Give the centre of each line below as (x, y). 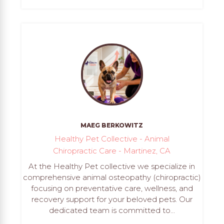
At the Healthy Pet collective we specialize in (112, 166)
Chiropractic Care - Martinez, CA (112, 151)
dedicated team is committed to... (112, 210)
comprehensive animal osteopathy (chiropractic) (112, 177)
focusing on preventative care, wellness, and (112, 188)
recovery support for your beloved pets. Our (112, 199)
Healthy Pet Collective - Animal (112, 139)
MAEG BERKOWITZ (112, 125)
